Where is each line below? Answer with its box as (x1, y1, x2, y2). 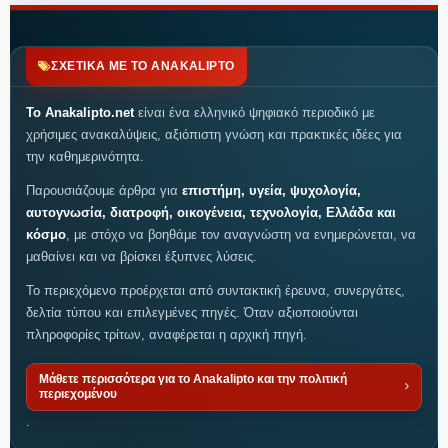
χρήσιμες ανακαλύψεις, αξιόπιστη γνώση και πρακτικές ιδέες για (26, 126, 402, 142)
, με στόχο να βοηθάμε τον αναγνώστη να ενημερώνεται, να (66, 226, 416, 242)
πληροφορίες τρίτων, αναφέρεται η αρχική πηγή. (26, 326, 307, 342)
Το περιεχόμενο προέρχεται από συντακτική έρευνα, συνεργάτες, (26, 282, 405, 298)
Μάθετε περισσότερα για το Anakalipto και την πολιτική (39, 372, 347, 385)
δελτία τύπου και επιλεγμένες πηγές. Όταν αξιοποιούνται (26, 304, 358, 320)
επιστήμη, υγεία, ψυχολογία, (182, 182, 361, 198)
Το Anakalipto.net (26, 104, 134, 120)
